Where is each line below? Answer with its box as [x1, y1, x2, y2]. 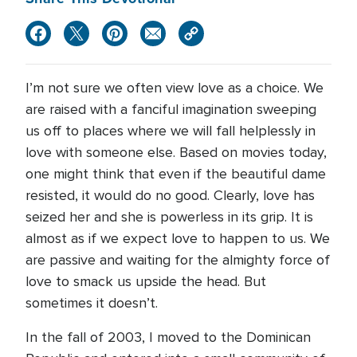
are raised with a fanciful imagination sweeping [25, 100, 316, 118]
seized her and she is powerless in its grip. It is [25, 208, 313, 226]
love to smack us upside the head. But [25, 273, 266, 290]
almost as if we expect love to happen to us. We [25, 229, 330, 247]
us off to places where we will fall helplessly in [25, 122, 316, 139]
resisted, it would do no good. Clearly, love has [25, 186, 315, 204]
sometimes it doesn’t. [25, 294, 158, 312]
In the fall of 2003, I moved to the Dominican [25, 328, 311, 346]
